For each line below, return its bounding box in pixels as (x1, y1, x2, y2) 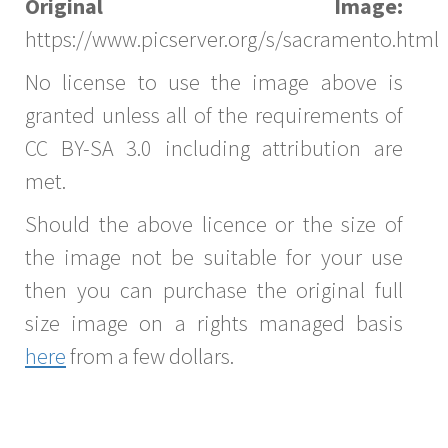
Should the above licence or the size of (25, 210, 403, 239)
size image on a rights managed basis (25, 309, 403, 338)
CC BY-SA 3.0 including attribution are (25, 134, 403, 163)
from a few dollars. (66, 342, 234, 371)
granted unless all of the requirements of (25, 101, 403, 130)
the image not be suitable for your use (25, 243, 403, 272)
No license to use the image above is (25, 68, 403, 97)
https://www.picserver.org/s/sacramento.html (25, 25, 439, 54)
